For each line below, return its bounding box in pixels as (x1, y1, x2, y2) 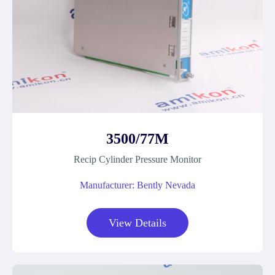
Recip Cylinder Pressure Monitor (74, 154, 201, 165)
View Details (109, 217, 166, 229)
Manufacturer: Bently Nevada (80, 180, 195, 190)
